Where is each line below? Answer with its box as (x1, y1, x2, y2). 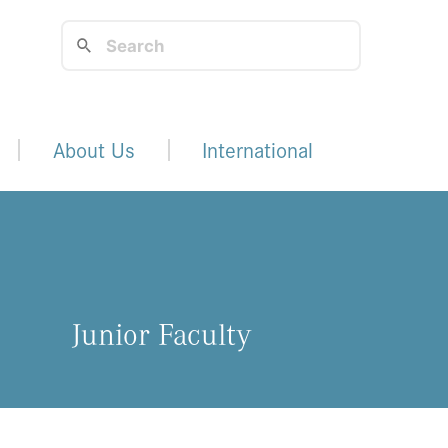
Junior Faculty (71, 313, 252, 355)
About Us (52, 135, 135, 165)
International (202, 135, 314, 165)
